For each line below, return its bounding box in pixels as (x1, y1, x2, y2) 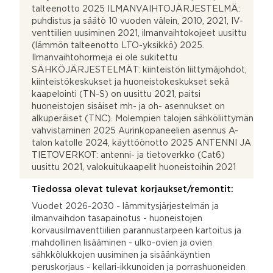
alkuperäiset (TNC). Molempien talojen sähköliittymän (32, 115, 253, 122)
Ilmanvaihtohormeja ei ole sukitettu (32, 54, 177, 62)
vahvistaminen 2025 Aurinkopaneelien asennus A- (32, 127, 238, 135)
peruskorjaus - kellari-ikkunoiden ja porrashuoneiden (32, 263, 246, 271)
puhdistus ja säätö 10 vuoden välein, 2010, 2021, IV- (32, 17, 243, 25)
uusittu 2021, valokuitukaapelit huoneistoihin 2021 (32, 163, 236, 171)
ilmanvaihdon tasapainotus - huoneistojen (32, 214, 202, 222)
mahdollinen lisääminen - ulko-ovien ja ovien (32, 239, 212, 247)
